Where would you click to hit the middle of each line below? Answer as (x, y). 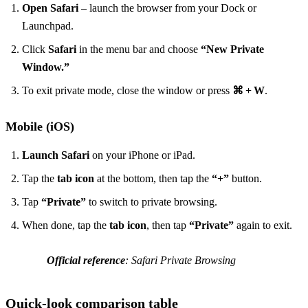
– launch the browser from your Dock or (167, 8)
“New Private (232, 49)
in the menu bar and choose (139, 49)
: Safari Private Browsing (180, 260)
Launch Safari (56, 155)
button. (245, 178)
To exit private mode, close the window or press (127, 90)
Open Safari (50, 8)
